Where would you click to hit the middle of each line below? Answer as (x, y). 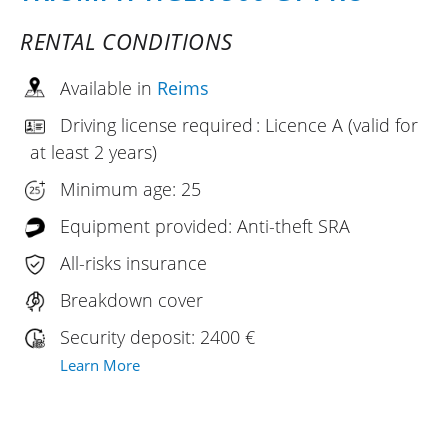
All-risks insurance (133, 262)
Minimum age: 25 (130, 188)
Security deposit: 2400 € (157, 336)
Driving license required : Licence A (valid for (239, 124)
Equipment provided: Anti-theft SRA (205, 225)
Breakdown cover (131, 299)
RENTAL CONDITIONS (126, 40)
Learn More (100, 364)
